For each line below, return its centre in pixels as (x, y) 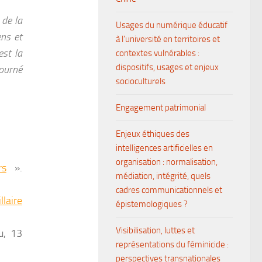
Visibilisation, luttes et (155, 230)
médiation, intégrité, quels (163, 176)
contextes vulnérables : (158, 53)
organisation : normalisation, (167, 162)
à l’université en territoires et (168, 39)
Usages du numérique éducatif (172, 25)
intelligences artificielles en (164, 148)
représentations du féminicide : (172, 244)
